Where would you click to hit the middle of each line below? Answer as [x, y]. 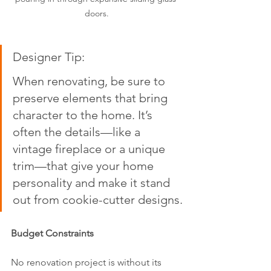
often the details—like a [78, 132]
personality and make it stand [93, 182]
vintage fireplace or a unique [90, 149]
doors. [97, 13]
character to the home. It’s [84, 115]
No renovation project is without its [87, 262]
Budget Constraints [52, 233]
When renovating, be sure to [90, 81]
